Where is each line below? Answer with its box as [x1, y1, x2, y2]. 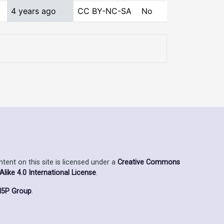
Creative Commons [117, 157, 180, 166]
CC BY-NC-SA [77, 6, 131, 16]
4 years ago [11, 6, 56, 16]
